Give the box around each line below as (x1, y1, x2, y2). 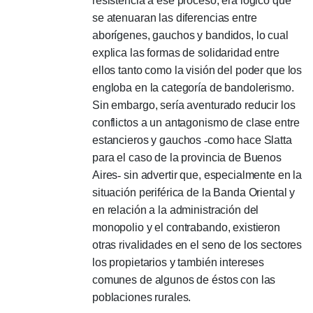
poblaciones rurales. (92, 291, 191, 303)
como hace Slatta (207, 134, 292, 146)
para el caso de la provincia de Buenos (92, 152, 282, 163)
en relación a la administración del (92, 204, 259, 216)
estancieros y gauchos (92, 134, 205, 146)
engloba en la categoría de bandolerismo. (92, 82, 294, 94)
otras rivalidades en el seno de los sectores (92, 239, 303, 251)
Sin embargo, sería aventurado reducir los (92, 99, 296, 111)
